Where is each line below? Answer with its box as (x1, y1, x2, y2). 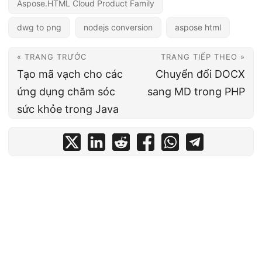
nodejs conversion (84, 22, 153, 32)
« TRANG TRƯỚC (17, 51, 87, 61)
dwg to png (17, 22, 61, 32)
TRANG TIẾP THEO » (161, 51, 245, 61)
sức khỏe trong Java (17, 102, 119, 115)
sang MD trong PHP (147, 85, 245, 98)
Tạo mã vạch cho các (17, 67, 123, 80)
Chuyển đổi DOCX (156, 67, 245, 80)
